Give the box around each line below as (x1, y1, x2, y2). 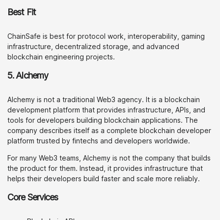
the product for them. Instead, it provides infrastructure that (7, 164, 203, 172)
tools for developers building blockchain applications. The (7, 116, 198, 124)
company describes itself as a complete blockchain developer (7, 126, 211, 135)
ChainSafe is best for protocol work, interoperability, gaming (7, 32, 205, 40)
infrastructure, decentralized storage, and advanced (7, 42, 179, 51)
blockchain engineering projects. (7, 53, 115, 61)
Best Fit (7, 7, 36, 17)
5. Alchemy (7, 70, 48, 81)
